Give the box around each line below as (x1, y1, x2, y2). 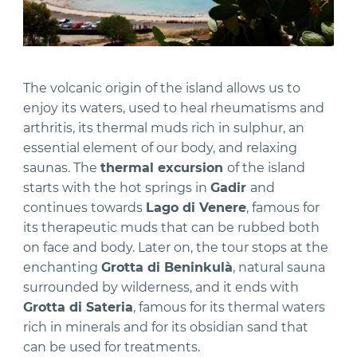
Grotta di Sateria (23, 299, 134, 315)
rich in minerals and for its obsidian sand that (23, 319, 309, 335)
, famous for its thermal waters (133, 299, 326, 315)
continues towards (23, 199, 147, 215)
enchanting (23, 259, 102, 275)
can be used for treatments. (23, 339, 201, 355)
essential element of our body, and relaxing (23, 139, 298, 155)
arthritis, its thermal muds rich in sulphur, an (23, 120, 305, 135)
